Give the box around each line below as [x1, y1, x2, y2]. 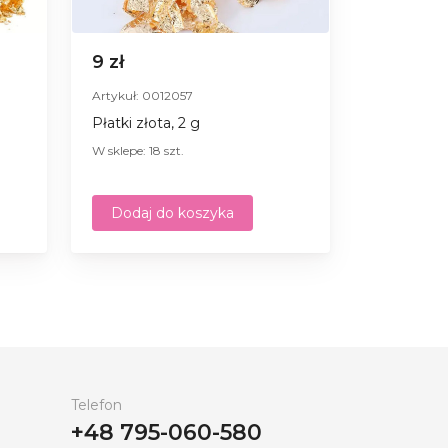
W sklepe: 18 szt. [92, 142, 184, 158]
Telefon [71, 395, 122, 414]
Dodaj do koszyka [111, 203, 234, 222]
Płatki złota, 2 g [92, 113, 200, 132]
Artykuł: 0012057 [92, 87, 193, 103]
